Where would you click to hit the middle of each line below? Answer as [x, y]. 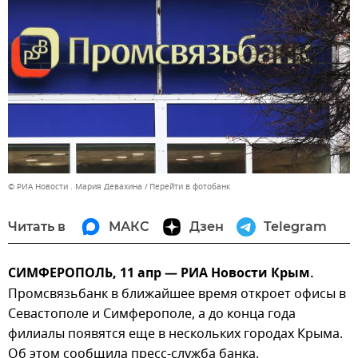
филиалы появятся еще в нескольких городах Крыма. [175, 334]
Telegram [295, 226]
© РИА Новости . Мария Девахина [75, 186]
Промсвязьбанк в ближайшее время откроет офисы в [177, 294]
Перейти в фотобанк [190, 186]
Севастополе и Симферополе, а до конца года [152, 314]
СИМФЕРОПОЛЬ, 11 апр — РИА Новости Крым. [161, 274]
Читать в [37, 226]
